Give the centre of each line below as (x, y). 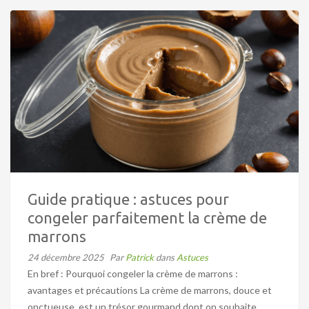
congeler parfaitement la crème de (147, 218)
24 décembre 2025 (66, 258)
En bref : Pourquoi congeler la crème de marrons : (133, 274)
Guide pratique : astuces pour (128, 199)
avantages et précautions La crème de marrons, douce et (150, 290)
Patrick (141, 258)
